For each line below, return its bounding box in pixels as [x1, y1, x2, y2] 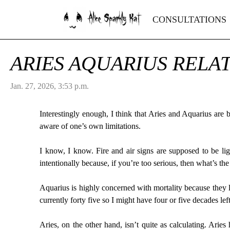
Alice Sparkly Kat [86, 9, 140, 27]
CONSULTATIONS [152, 14, 226, 25]
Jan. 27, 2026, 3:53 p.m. [10, 82, 89, 90]
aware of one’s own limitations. [40, 122, 141, 130]
